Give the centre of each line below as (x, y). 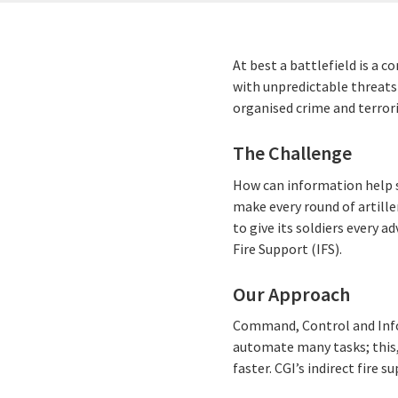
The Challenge (293, 153)
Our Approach (292, 294)
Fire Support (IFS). (288, 248)
